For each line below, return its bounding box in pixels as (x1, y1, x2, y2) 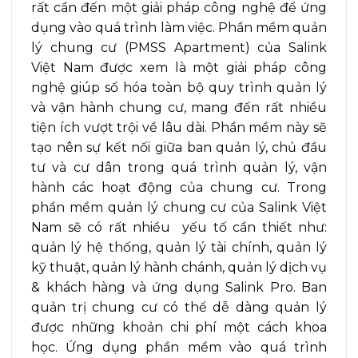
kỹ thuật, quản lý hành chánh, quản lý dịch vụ (31, 260, 327, 276)
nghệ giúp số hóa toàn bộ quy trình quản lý (31, 80, 327, 96)
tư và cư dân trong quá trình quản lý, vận (31, 160, 327, 176)
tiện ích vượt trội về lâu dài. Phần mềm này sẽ (31, 120, 327, 136)
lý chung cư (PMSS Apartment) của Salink (31, 40, 327, 56)
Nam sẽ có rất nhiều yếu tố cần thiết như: (31, 220, 327, 236)
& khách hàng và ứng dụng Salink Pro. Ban (31, 280, 327, 296)
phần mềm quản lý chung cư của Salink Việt (31, 200, 327, 216)
